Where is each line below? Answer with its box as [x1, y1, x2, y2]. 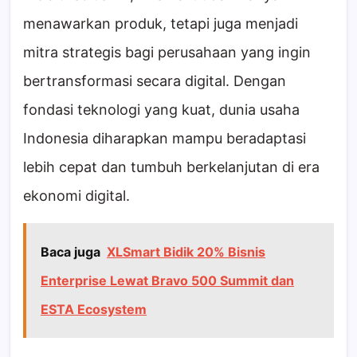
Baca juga [41, 244, 100, 261]
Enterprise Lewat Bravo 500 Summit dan [41, 273, 294, 289]
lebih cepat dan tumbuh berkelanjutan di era [23, 159, 320, 176]
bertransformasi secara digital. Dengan [23, 73, 286, 90]
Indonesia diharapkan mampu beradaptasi [23, 130, 306, 147]
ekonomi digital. [23, 187, 130, 205]
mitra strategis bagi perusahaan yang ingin [23, 44, 311, 61]
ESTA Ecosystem [41, 301, 147, 318]
